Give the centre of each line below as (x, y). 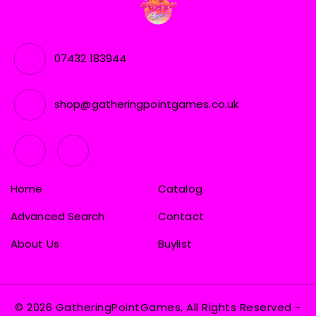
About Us (35, 243)
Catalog (180, 188)
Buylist (175, 243)
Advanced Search (58, 216)
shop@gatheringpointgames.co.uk (146, 104)
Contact (181, 216)
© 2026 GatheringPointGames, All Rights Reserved (155, 307)
